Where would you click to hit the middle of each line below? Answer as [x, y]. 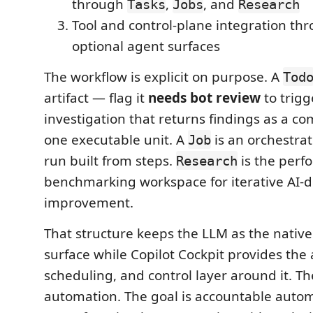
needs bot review [204, 97]
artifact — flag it [96, 97]
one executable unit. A [116, 139]
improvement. [89, 202]
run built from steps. [110, 160]
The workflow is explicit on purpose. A [163, 77]
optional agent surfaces [146, 46]
